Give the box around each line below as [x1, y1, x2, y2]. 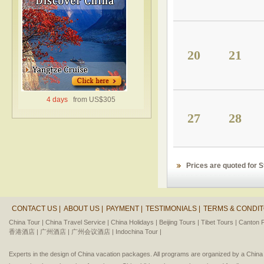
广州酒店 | [40, 228, 70, 235]
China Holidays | [111, 219, 157, 226]
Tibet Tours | [201, 219, 237, 226]
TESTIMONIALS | [146, 204, 200, 213]
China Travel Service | [45, 219, 109, 226]
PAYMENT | [106, 204, 143, 213]
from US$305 [69, 95, 115, 104]
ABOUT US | [64, 204, 103, 213]
